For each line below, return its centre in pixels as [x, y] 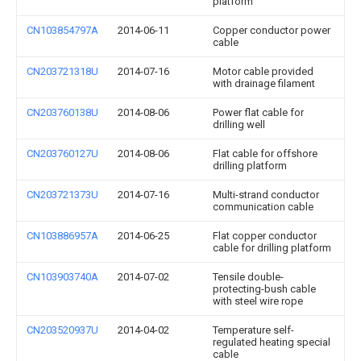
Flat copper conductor [265, 236]
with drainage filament [264, 83]
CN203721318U [62, 71]
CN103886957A [62, 236]
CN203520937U [62, 330]
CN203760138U [62, 112]
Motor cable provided [263, 71]
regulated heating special [272, 342]
